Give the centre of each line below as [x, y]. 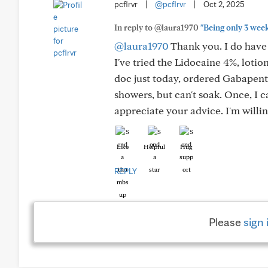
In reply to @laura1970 [157, 27]
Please [226, 222]
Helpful [154, 146]
